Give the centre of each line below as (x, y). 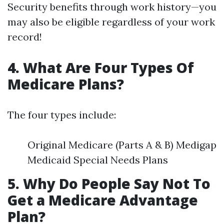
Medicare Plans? (66, 84)
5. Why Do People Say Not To (109, 183)
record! (25, 37)
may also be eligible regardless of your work (111, 22)
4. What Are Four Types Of (101, 67)
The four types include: (62, 115)
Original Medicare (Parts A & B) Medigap (122, 145)
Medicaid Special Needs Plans (98, 160)
